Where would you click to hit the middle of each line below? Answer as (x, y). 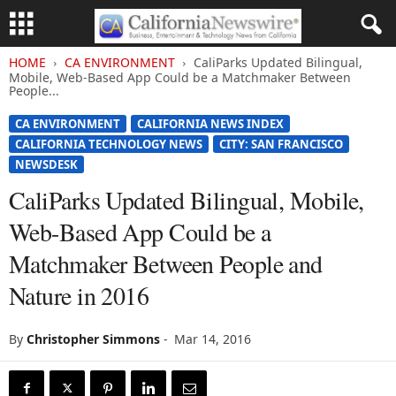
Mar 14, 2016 (213, 339)
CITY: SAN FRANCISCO (281, 144)
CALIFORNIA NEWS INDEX (210, 124)
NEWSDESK (46, 164)
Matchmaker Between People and (166, 263)
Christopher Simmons (93, 339)
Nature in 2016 (79, 295)
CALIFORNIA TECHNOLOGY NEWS (109, 144)
